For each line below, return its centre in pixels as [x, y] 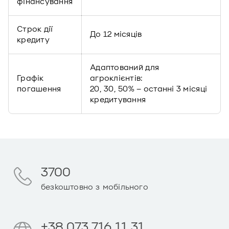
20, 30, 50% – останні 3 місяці [149, 89]
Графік [30, 78]
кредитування [118, 100]
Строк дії [35, 29]
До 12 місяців [116, 34]
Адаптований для [125, 67]
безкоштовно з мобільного [95, 187]
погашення [39, 89]
